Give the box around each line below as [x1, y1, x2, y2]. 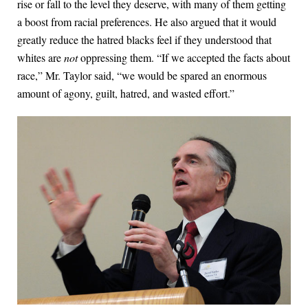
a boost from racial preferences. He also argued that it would [17, 14, 276, 29]
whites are [17, 49, 64, 65]
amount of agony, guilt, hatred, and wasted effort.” [17, 85, 234, 100]
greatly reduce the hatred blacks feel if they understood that [17, 32, 272, 47]
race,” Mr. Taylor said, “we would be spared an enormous [17, 67, 267, 82]
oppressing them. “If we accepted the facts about [80, 49, 290, 65]
